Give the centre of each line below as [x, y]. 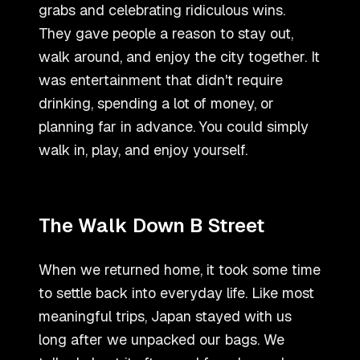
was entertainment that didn [132, 80]
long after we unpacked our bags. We [162, 340]
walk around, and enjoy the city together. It [179, 57]
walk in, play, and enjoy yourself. [143, 150]
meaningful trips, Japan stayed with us [165, 317]
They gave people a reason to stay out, [166, 34]
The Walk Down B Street [151, 226]
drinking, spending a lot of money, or [156, 104]
